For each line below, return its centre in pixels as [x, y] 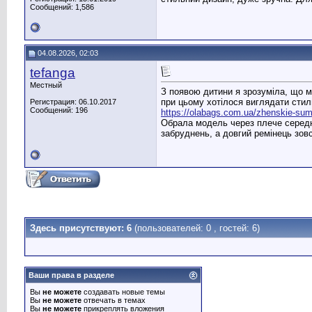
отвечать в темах [114, 300]
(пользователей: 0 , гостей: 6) [197, 228]
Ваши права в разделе [71, 275]
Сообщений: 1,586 [62, 7]
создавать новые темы [123, 292]
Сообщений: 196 [59, 110]
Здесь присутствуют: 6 [82, 228]
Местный [46, 85]
